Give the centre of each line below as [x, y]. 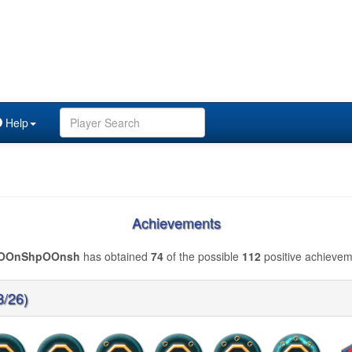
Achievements [176, 222]
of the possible [202, 256]
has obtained [115, 256]
